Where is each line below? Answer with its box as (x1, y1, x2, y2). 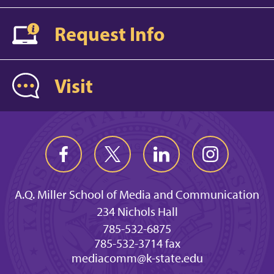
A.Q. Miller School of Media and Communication (15, 187, 259, 202)
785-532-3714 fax (94, 236, 180, 251)
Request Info (54, 21, 165, 46)
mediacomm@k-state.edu (71, 251, 203, 266)
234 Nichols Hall (96, 204, 178, 220)
